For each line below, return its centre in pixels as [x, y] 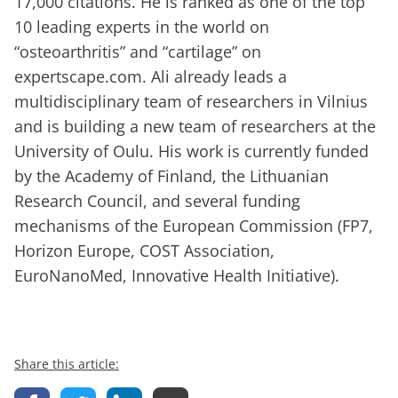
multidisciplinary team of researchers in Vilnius [191, 102]
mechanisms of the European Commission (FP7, [194, 226]
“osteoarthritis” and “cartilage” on [138, 52]
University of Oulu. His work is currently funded [191, 151]
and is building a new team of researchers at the [195, 127]
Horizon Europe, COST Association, [144, 251]
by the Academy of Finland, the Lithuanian [171, 176]
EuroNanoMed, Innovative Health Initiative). [177, 276]
